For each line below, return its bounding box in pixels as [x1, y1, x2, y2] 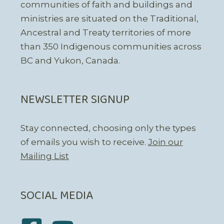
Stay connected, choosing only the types [20, 123, 196, 133]
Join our [147, 137, 183, 147]
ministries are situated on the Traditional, [20, 13, 198, 23]
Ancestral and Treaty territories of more [20, 27, 191, 37]
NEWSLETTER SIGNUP [20, 90, 129, 110]
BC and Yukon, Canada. [20, 55, 120, 65]
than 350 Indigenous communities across [20, 41, 201, 51]
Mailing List [20, 151, 69, 161]
